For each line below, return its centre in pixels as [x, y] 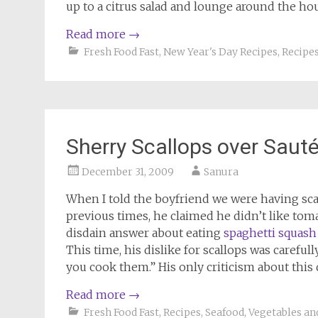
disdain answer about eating [145, 233]
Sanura [221, 172]
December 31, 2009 [128, 172]
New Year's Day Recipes [220, 52]
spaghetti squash [270, 233]
